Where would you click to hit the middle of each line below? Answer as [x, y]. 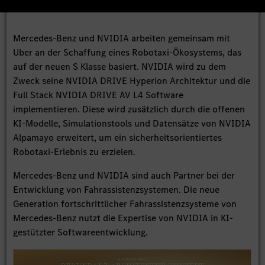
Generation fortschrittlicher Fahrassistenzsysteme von [125, 204]
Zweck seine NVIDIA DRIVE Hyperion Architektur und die [132, 81]
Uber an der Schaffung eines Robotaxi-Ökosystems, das [127, 53]
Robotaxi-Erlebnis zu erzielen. [75, 152]
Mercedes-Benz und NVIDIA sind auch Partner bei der [124, 176]
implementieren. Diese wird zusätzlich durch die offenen [129, 109]
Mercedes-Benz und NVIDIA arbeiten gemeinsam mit [122, 38]
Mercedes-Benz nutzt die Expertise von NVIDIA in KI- [123, 218]
